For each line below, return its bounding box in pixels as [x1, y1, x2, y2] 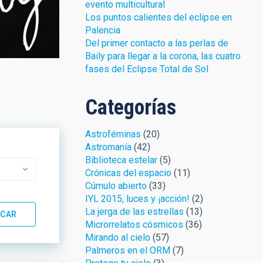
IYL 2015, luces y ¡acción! [85, 193, 190, 204]
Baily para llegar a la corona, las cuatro [85, 50, 241, 62]
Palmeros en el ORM [85, 245, 170, 256]
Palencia [85, 25, 120, 36]
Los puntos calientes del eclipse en [85, 12, 232, 23]
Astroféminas [85, 129, 141, 140]
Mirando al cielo [85, 232, 150, 243]
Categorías [85, 95, 176, 120]
